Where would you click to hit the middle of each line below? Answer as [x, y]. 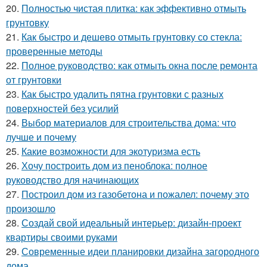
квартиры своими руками [62, 237]
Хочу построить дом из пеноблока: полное [114, 166]
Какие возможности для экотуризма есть [111, 151]
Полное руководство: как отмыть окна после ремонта [139, 66]
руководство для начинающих [72, 180]
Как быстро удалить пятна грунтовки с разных [122, 94]
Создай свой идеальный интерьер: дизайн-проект [131, 223]
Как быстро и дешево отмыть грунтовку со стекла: [132, 37]
